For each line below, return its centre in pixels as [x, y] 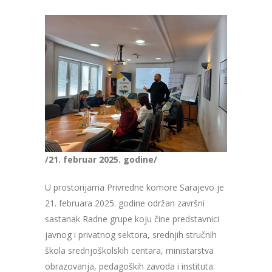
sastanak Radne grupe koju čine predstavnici [132, 219]
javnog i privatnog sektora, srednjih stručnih [131, 235]
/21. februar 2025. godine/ [101, 160]
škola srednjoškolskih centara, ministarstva [129, 251]
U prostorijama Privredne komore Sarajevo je [134, 188]
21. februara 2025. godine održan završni [125, 203]
